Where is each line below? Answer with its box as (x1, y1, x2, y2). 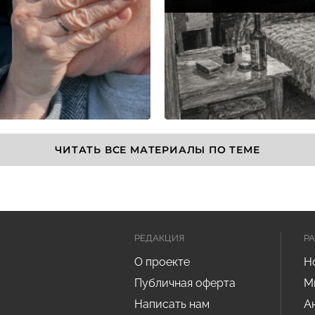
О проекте (134, 255, 190, 269)
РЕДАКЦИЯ (134, 233, 184, 243)
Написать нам (134, 297, 210, 311)
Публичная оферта (134, 276, 236, 290)
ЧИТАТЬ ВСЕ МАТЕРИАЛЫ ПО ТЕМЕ (55, 143, 260, 156)
